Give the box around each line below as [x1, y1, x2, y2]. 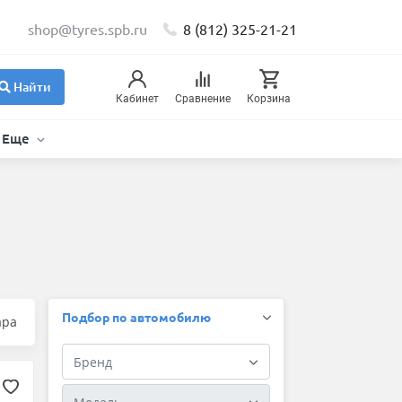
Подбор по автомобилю [61, 309, 211, 326]
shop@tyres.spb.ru [28, 20, 147, 38]
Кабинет [116, 92, 159, 106]
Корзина [247, 92, 291, 106]
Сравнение [175, 92, 231, 106]
